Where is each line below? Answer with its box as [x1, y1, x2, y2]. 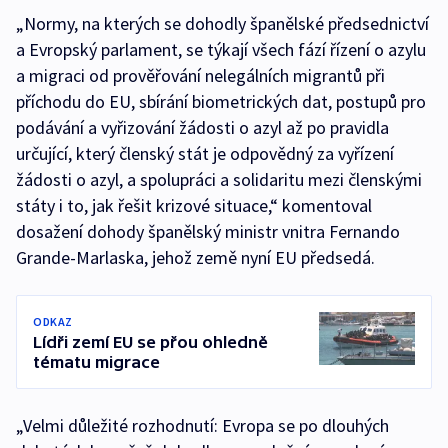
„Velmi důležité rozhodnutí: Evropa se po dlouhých [16, 414, 389, 437]
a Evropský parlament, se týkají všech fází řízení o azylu [16, 38, 426, 61]
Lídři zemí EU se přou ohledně [33, 333, 268, 351]
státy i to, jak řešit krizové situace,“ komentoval [16, 194, 372, 217]
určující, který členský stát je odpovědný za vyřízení [16, 142, 394, 165]
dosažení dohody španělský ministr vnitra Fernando [16, 220, 400, 243]
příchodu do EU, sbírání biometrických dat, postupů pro [16, 90, 426, 113]
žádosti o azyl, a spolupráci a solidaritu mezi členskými [16, 168, 422, 191]
